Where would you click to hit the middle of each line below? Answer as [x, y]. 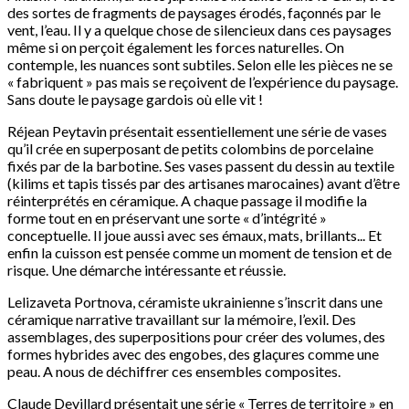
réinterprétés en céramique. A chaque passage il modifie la [187, 201]
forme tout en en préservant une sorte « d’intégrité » [167, 218]
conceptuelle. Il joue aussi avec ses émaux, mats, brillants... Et [194, 236]
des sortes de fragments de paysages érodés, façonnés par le [194, 13]
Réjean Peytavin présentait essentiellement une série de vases [197, 131]
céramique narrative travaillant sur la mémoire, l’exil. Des [182, 320]
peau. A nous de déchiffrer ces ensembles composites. [174, 372]
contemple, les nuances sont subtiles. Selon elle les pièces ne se [200, 65]
